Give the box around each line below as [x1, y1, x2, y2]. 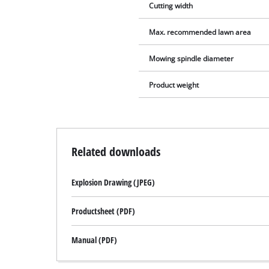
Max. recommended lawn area [149, 28, 252, 37]
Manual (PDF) [71, 234, 118, 246]
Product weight [149, 80, 199, 90]
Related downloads [71, 143, 161, 160]
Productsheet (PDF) [71, 205, 136, 217]
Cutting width [149, 1, 193, 11]
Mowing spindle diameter [149, 54, 234, 64]
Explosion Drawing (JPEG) [71, 177, 156, 189]
